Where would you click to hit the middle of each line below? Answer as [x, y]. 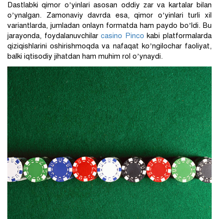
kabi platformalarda [178, 35]
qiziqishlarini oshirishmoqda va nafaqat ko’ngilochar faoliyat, [109, 46]
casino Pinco [122, 35]
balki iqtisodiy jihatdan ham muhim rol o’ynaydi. [85, 56]
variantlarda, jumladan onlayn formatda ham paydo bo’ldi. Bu [109, 25]
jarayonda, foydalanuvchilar [54, 35]
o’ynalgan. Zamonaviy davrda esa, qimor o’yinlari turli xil [109, 15]
